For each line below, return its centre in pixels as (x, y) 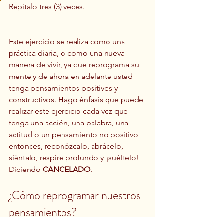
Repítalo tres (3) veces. (47, 6)
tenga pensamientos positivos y (64, 88)
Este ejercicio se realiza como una (68, 41)
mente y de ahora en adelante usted (72, 76)
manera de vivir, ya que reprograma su (75, 64)
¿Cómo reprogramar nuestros (76, 195)
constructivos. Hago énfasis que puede (77, 99)
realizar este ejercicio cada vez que (69, 111)
